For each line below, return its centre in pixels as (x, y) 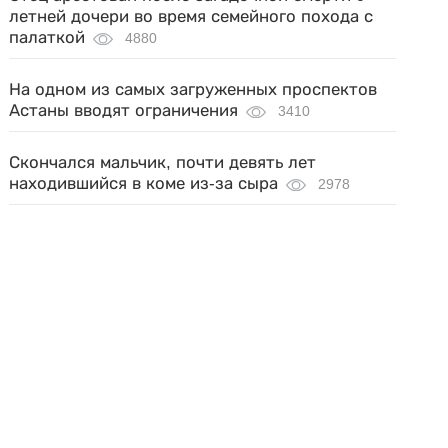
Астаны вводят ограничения (124, 110)
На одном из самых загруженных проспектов (193, 89)
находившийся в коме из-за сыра (144, 183)
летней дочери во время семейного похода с (191, 16)
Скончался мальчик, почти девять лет (163, 162)
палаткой (47, 37)
